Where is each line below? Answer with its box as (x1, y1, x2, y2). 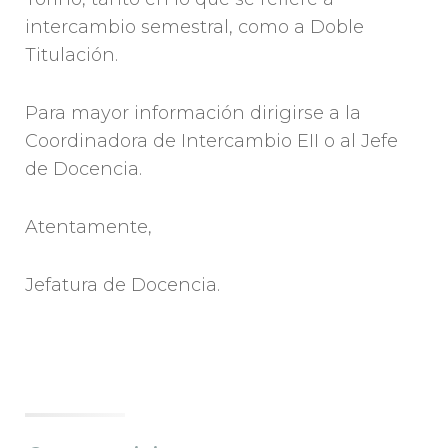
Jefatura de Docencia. (25, 274, 220, 297)
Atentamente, (25, 216, 152, 239)
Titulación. (25, 44, 118, 67)
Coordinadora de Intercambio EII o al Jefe (25, 130, 398, 153)
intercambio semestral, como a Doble (25, 16, 364, 39)
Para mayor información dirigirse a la (25, 102, 361, 125)
